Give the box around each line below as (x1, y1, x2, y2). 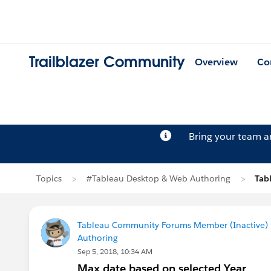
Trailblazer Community (29, 53, 185, 72)
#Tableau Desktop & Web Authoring (86, 173, 230, 184)
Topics (36, 173, 62, 184)
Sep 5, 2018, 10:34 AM (77, 246, 152, 256)
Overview (195, 56, 238, 69)
